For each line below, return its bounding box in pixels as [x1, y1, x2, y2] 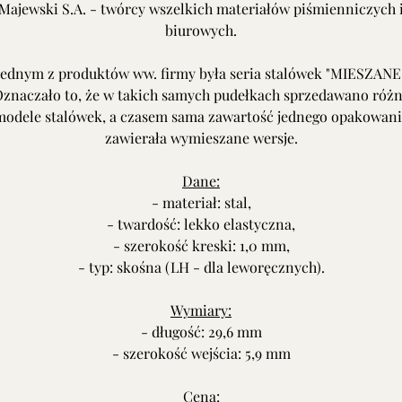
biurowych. [165, 21, 237, 39]
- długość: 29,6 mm [140, 322, 262, 341]
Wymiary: [170, 301, 232, 319]
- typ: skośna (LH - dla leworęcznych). [77, 258, 325, 276]
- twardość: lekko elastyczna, [107, 214, 295, 233]
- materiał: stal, [151, 193, 251, 212]
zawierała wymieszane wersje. [104, 128, 298, 147]
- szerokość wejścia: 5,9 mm [111, 344, 291, 363]
